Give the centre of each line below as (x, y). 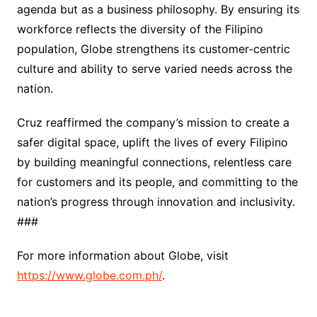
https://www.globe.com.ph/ (89, 276)
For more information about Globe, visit (122, 256)
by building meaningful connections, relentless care (154, 162)
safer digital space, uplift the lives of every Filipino (152, 143)
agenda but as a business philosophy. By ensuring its (158, 10)
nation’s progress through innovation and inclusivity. (156, 202)
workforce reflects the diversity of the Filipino (140, 29)
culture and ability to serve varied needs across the (154, 69)
